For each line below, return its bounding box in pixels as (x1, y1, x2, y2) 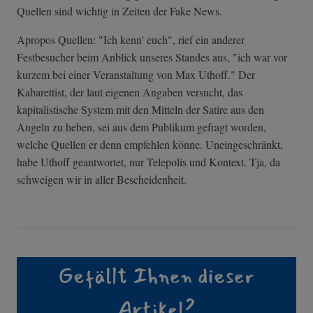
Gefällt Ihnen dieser (59, 260, 254, 293)
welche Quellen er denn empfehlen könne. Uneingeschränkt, (17, 137, 283, 152)
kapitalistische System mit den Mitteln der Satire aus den (17, 102, 264, 117)
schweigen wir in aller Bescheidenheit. (17, 172, 187, 187)
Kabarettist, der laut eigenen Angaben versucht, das (17, 85, 242, 100)
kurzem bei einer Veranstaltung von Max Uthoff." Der (17, 67, 255, 82)
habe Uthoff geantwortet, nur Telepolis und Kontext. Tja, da (17, 154, 280, 170)
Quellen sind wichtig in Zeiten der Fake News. (17, 3, 222, 19)
